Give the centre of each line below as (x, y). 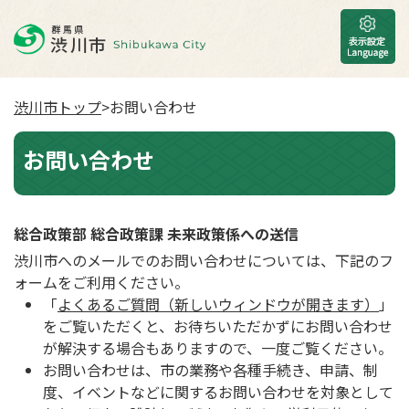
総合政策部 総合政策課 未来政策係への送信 (156, 234)
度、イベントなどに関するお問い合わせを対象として (218, 392)
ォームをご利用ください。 (101, 282)
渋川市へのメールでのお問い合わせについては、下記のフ (204, 260)
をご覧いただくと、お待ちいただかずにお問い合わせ (218, 326)
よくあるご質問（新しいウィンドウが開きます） (218, 304)
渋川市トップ (58, 107)
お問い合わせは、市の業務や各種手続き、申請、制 (210, 370)
